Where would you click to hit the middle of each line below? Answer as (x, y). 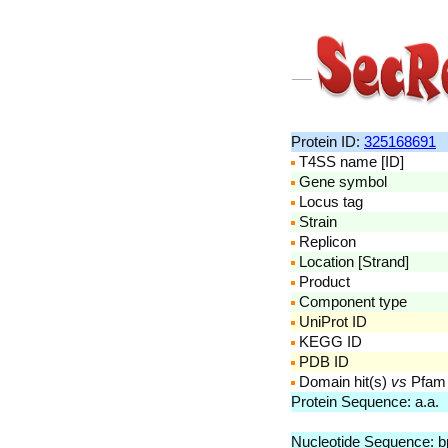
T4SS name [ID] (349, 161)
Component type (351, 301)
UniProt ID (331, 321)
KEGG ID (328, 341)
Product (322, 281)
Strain (316, 221)
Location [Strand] (352, 261)
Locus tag (329, 201)
